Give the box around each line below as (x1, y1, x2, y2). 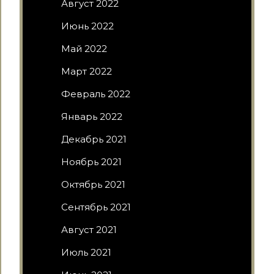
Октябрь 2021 (61, 179, 125, 190)
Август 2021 (61, 224, 117, 235)
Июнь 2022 (61, 20, 114, 32)
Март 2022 (61, 65, 112, 77)
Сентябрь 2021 (61, 201, 131, 213)
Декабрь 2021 (61, 133, 127, 145)
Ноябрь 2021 (61, 156, 122, 168)
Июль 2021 (61, 246, 111, 258)
